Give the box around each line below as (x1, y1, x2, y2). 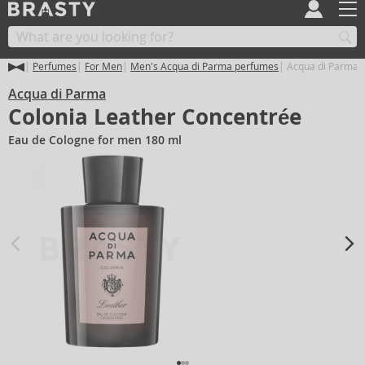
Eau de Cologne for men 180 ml (8, 133, 182, 147)
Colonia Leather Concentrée (8, 103, 301, 131)
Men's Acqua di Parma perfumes (130, 60, 279, 73)
